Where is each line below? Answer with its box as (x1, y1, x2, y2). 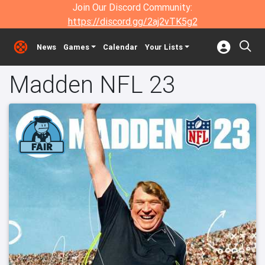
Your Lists (144, 42, 183, 52)
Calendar (102, 42, 138, 52)
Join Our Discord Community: (73, 1, 192, 13)
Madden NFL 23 (9, 70, 175, 99)
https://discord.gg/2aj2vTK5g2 (67, 15, 198, 27)
